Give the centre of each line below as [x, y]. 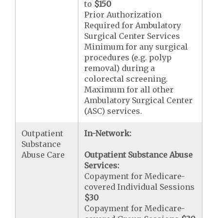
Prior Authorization [123, 14]
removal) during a [120, 68]
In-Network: [108, 133]
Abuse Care [43, 154]
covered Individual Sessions [140, 187]
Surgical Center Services [132, 36]
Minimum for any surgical [136, 46]
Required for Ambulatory [133, 25]
